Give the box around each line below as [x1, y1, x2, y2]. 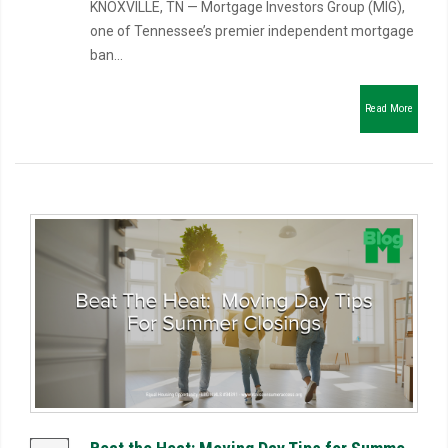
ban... [90, 47, 123, 63]
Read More [365, 102, 413, 115]
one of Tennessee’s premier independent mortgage [90, 23, 414, 39]
